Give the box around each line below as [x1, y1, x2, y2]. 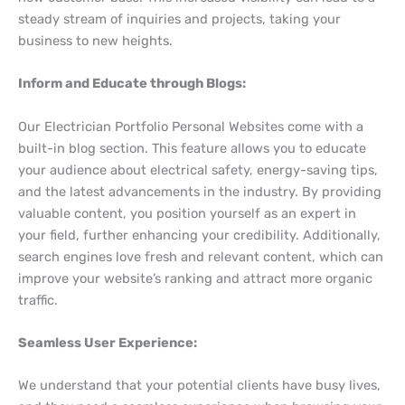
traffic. [18, 291, 58, 308]
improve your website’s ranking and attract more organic [18, 269, 372, 287]
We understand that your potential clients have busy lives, [18, 377, 381, 394]
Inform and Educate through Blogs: [18, 75, 246, 92]
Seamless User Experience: [18, 334, 197, 351]
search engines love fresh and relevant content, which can [18, 248, 383, 265]
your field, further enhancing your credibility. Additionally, [18, 226, 381, 243]
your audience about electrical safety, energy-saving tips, [18, 161, 378, 178]
